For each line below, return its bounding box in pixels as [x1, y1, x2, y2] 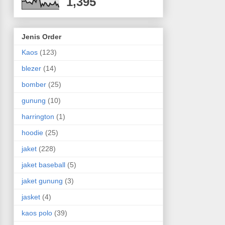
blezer [21, 64, 41, 72]
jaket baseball [21, 160, 65, 169]
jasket [21, 192, 40, 201]
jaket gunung [21, 176, 63, 185]
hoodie [21, 128, 43, 137]
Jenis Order [21, 32, 61, 41]
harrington [21, 112, 54, 121]
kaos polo [21, 208, 52, 217]
